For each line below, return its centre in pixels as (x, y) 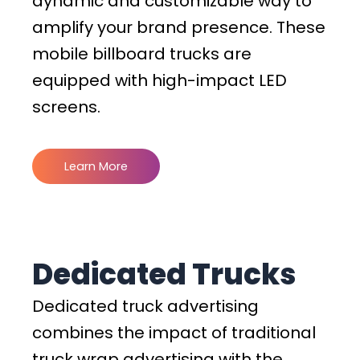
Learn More (96, 167)
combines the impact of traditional (174, 333)
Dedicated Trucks (167, 275)
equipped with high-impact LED (160, 81)
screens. (66, 107)
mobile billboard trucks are (142, 54)
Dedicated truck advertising (145, 307)
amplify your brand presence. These (179, 28)
